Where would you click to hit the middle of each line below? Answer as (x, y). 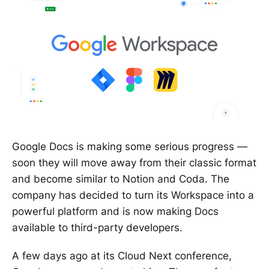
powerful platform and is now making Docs (115, 212)
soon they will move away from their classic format (134, 163)
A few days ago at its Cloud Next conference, (122, 256)
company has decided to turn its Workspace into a (133, 195)
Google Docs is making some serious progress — (130, 147)
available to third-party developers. (97, 228)
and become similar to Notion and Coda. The (121, 179)
